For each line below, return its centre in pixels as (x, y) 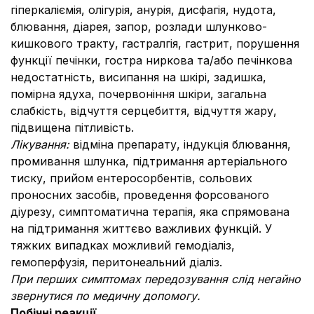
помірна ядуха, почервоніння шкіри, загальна (138, 94)
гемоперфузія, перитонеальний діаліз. (116, 262)
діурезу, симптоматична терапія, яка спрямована (150, 212)
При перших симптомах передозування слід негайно (156, 279)
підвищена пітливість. (72, 128)
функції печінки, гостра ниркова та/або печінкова (151, 60)
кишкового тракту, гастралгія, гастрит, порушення (155, 43)
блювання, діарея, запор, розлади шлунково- (139, 27)
